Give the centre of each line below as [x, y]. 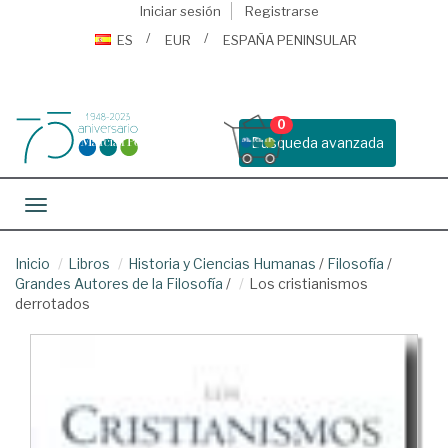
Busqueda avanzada [317, 142]
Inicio [32, 263]
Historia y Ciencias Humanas [222, 263]
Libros [89, 263]
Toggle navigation [95, 206]
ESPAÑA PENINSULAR [290, 40]
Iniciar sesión [180, 11]
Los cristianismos [308, 283]
